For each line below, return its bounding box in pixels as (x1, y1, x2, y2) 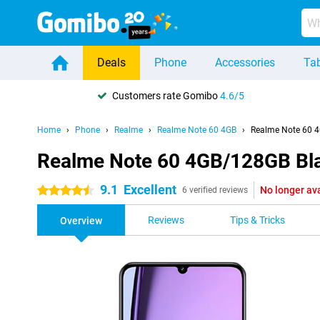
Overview (60, 215, 102, 226)
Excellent (124, 182, 176, 197)
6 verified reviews (182, 185, 248, 195)
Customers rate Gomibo (112, 89, 220, 101)
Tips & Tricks (230, 214, 285, 226)
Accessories (215, 56, 275, 69)
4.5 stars (37, 185, 76, 196)
